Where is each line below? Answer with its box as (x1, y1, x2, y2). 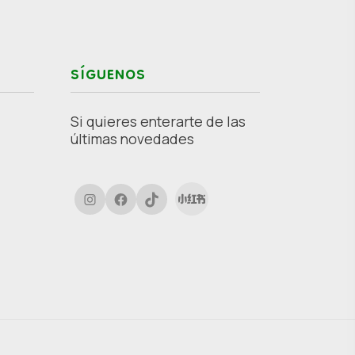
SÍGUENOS (71, 60, 146, 94)
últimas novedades (71, 129, 194, 149)
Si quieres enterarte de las (71, 112, 246, 132)
